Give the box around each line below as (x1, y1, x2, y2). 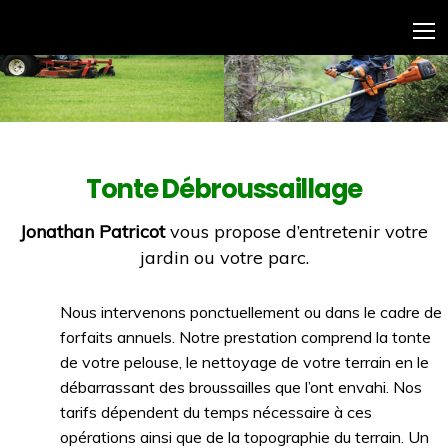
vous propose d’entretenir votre (165, 220, 428, 244)
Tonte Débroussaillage (85, 170, 363, 207)
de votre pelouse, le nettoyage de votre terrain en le (60, 352, 429, 373)
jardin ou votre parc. (139, 246, 309, 270)
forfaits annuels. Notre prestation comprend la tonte (60, 327, 431, 348)
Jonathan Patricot (20, 220, 165, 244)
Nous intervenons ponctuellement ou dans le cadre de (60, 302, 442, 323)
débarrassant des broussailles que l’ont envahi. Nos (60, 377, 422, 398)
